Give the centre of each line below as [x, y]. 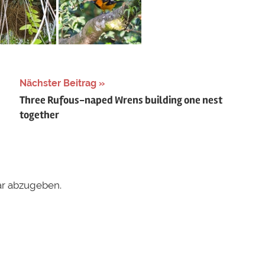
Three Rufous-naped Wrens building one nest [121, 100]
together [39, 115]
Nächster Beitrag [58, 83]
